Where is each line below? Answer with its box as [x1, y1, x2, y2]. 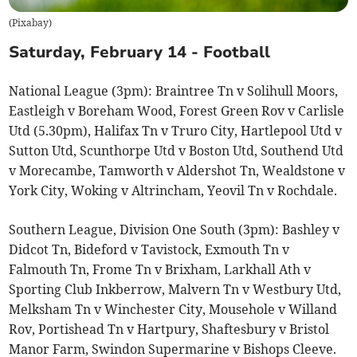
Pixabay [12, 17, 49, 29]
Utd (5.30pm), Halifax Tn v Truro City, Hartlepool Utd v [9, 122, 343, 139]
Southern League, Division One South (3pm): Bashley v [9, 221, 340, 237]
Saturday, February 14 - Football [9, 41, 271, 63]
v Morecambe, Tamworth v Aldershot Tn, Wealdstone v [9, 162, 346, 178]
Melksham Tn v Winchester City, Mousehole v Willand [9, 300, 338, 317]
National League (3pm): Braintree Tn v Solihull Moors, [9, 82, 339, 99]
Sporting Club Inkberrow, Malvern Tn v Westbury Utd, [9, 280, 342, 297]
